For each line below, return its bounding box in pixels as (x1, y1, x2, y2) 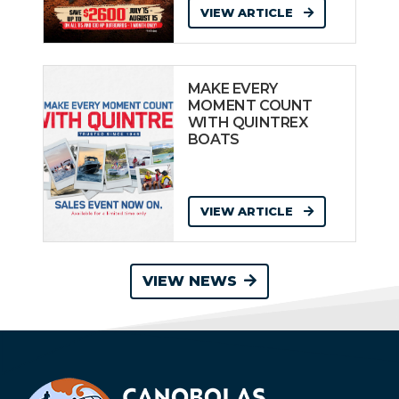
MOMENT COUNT (187, 97, 313, 115)
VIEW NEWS (142, 273, 237, 290)
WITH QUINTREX (187, 114, 308, 132)
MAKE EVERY (187, 80, 278, 98)
